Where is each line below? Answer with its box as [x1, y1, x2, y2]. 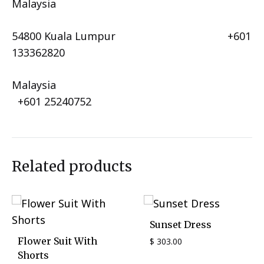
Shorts [18, 249, 49, 261]
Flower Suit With [18, 235, 97, 247]
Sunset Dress [150, 218, 212, 230]
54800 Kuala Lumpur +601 [12, 28, 251, 43]
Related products [12, 157, 132, 176]
